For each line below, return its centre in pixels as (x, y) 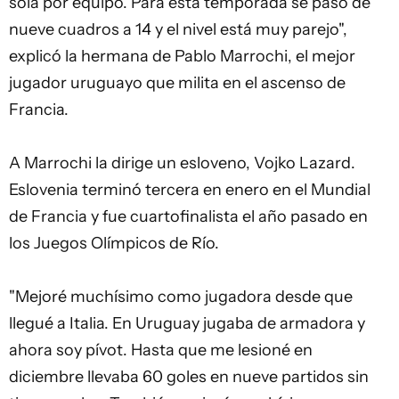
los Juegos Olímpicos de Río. (114, 243)
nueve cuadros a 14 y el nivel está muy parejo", (178, 29)
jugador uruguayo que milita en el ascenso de (177, 83)
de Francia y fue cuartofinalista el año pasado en (188, 216)
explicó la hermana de (92, 56)
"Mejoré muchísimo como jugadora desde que (181, 297)
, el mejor (322, 56)
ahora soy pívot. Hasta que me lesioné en (161, 350)
